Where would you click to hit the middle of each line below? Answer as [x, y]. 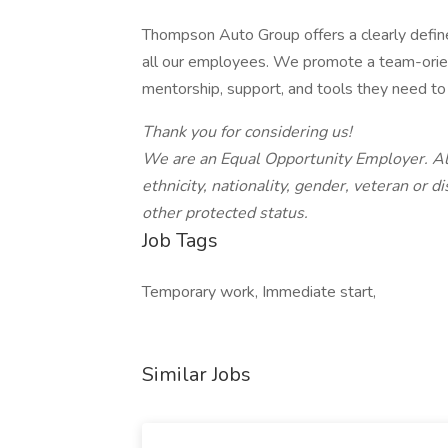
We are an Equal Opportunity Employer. [287, 159]
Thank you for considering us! [247, 132]
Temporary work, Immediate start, [259, 292]
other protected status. [225, 213]
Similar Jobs [196, 374]
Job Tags [180, 240]
